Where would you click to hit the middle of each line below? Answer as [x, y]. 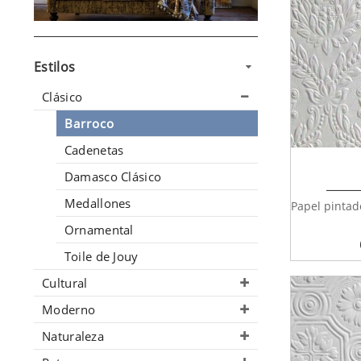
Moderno [69, 310]
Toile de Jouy [101, 257]
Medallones [98, 203]
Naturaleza [73, 336]
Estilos [55, 67]
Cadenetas [94, 150]
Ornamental [99, 230]
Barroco [89, 124]
